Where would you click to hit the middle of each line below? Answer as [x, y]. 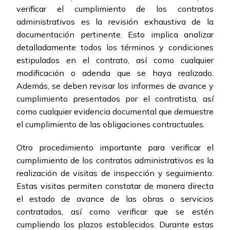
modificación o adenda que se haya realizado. [115, 73]
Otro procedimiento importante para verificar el [115, 148]
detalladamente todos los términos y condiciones [115, 47]
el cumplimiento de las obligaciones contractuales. [111, 124]
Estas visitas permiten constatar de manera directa [115, 186]
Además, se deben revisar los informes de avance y [115, 86]
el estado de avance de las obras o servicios [115, 199]
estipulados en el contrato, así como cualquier [115, 60]
